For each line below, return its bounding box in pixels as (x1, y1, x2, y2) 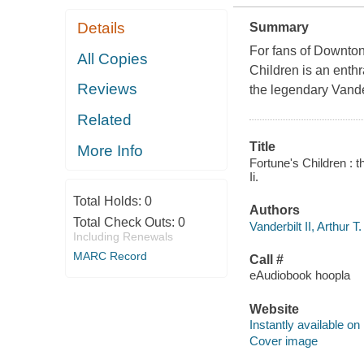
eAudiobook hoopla (249, 268, 350, 283)
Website (249, 301, 299, 316)
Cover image (249, 334, 318, 349)
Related (77, 110, 132, 128)
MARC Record (72, 249, 147, 262)
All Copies (77, 50, 149, 67)
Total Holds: (72, 193, 145, 208)
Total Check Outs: (72, 214, 178, 229)
